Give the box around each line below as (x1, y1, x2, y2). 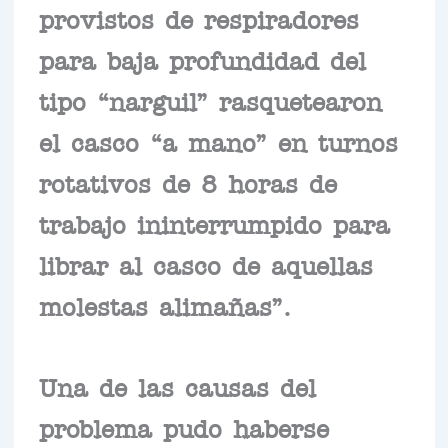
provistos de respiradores (38, 12, 359, 25)
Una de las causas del (38, 380, 316, 393)
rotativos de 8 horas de (38, 176, 337, 189)
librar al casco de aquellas (38, 258, 373, 271)
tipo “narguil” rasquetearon (38, 94, 382, 107)
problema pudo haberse (38, 421, 329, 434)
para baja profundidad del (38, 53, 366, 66)
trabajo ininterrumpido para (38, 217, 390, 230)
